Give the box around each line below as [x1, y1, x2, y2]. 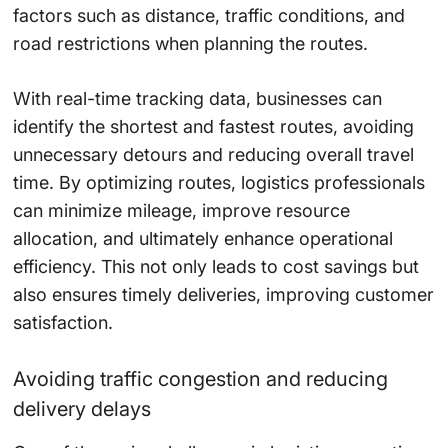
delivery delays [12, 397, 151, 422]
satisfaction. [12, 312, 113, 334]
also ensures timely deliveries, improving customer [12, 284, 434, 306]
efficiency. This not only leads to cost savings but [12, 256, 419, 278]
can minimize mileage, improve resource [12, 200, 350, 222]
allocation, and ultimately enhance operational [12, 228, 393, 250]
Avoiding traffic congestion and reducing [12, 367, 388, 392]
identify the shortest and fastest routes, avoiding [12, 116, 414, 138]
